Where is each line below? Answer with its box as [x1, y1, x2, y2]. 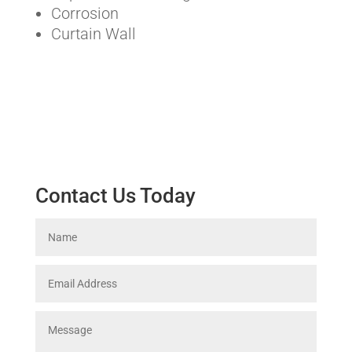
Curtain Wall [50, 24, 136, 43]
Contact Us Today [35, 184, 196, 207]
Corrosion [50, 4, 119, 23]
